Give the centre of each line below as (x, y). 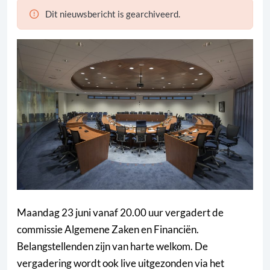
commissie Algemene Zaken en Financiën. (108, 230)
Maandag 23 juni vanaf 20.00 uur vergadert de (120, 213)
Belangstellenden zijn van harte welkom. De (112, 246)
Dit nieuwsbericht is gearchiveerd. (112, 14)
